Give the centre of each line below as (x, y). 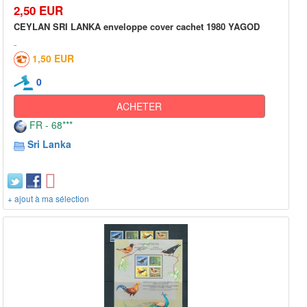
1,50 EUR (53, 58)
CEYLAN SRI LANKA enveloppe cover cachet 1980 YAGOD (137, 26)
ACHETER (139, 107)
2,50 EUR (38, 10)
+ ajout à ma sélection (48, 199)
